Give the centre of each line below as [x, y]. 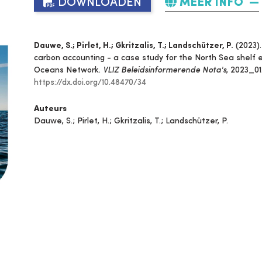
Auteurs [50, 109]
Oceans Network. [68, 70]
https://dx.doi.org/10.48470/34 [90, 82]
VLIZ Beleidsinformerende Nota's [165, 70]
